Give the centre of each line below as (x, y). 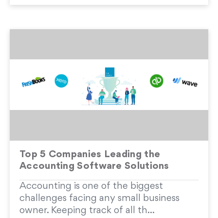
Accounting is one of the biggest (91, 186)
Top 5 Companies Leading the (90, 155)
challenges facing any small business (100, 199)
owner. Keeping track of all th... (87, 211)
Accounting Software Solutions (94, 166)
